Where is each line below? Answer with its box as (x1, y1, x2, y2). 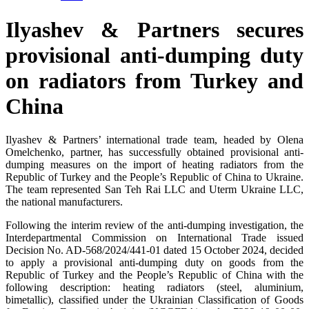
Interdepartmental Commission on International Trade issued (6, 232, 303, 244)
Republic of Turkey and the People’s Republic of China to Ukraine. (6, 171, 303, 183)
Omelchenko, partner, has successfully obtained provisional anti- (6, 146, 303, 159)
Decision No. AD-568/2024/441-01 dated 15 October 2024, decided (6, 244, 303, 257)
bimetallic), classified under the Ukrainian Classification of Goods (6, 294, 303, 306)
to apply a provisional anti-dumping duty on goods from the (6, 257, 303, 269)
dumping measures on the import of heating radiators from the (6, 159, 303, 171)
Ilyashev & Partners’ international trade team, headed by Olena (6, 134, 303, 146)
